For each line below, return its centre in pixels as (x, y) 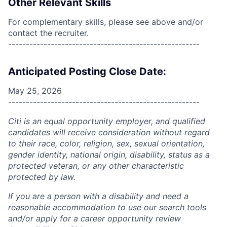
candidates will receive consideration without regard (109, 132)
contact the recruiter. (48, 33)
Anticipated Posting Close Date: (87, 71)
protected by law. (42, 177)
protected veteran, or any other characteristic (96, 166)
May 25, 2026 (35, 91)
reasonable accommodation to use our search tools (107, 207)
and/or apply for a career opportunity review (94, 218)
